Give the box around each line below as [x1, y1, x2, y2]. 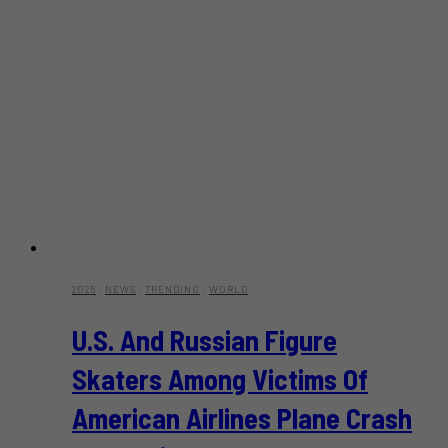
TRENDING [145, 283, 200, 296]
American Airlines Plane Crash [72, 400, 412, 435]
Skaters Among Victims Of [72, 361, 368, 396]
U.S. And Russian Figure [72, 322, 337, 357]
